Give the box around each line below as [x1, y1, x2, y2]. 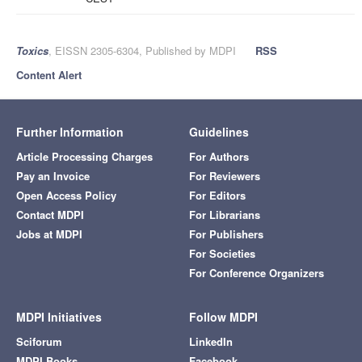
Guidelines [189, 124, 249, 140]
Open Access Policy [16, 187, 116, 203]
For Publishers [189, 226, 263, 242]
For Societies [189, 246, 255, 261]
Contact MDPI [16, 207, 84, 222]
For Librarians [189, 207, 260, 222]
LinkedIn [189, 334, 233, 349]
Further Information [16, 124, 124, 140]
